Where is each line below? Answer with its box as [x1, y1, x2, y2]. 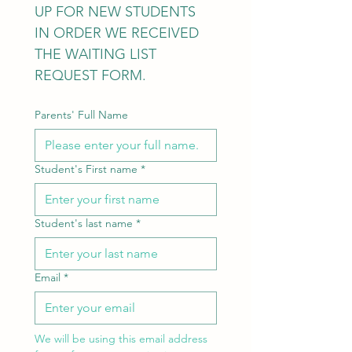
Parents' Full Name [35, 108, 128, 122]
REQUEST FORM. [35, 67, 146, 84]
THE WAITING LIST [35, 46, 156, 63]
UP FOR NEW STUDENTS [35, 3, 196, 20]
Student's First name [35, 162, 137, 176]
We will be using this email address [35, 332, 207, 346]
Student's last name [35, 216, 133, 230]
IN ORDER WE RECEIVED [35, 24, 199, 42]
